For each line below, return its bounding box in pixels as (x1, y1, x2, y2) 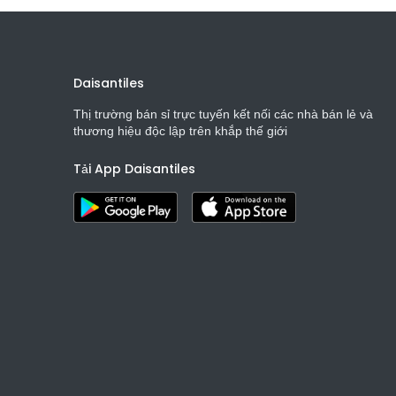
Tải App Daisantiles (72, 160, 195, 178)
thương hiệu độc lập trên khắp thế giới (72, 124, 287, 138)
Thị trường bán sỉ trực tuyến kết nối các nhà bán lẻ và (72, 107, 373, 121)
